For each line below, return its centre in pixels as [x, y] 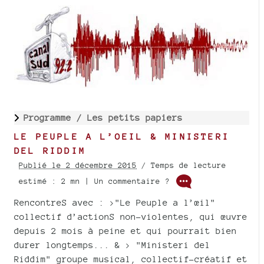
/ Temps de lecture [181, 166]
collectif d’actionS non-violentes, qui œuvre [131, 217]
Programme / [55, 118]
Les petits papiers [135, 118]
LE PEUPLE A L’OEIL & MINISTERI [122, 137]
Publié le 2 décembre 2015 [78, 166]
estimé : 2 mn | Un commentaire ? [97, 181]
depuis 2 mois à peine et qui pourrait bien [126, 231]
